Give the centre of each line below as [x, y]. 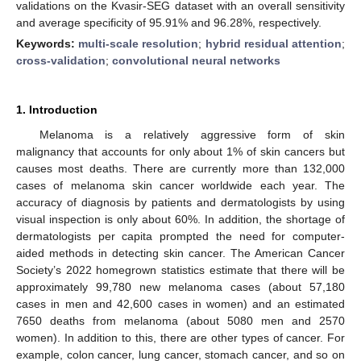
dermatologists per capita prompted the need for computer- [180, 236]
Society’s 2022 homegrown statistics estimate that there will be [180, 270]
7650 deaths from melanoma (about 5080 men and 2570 [180, 320]
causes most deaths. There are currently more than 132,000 [180, 168]
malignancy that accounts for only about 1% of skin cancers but [180, 151]
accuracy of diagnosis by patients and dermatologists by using [180, 202]
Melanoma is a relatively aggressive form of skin [192, 134]
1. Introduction [57, 109]
